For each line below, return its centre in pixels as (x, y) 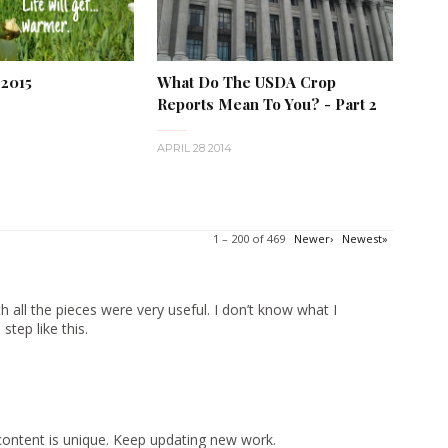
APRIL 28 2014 (194, 147)
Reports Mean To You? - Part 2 (266, 103)
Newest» (365, 238)
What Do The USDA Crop (246, 81)
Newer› (313, 238)
